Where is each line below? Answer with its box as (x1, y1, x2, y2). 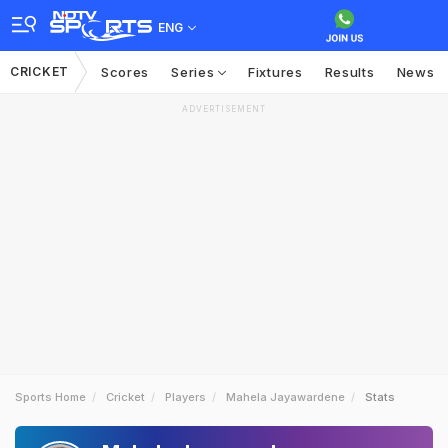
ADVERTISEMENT (182, 104, 266, 114)
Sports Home (15, 390, 86, 404)
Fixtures (248, 64, 303, 80)
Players (165, 390, 206, 404)
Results (324, 64, 375, 80)
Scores (100, 64, 150, 80)
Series (171, 64, 219, 80)
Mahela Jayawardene (226, 390, 345, 404)
